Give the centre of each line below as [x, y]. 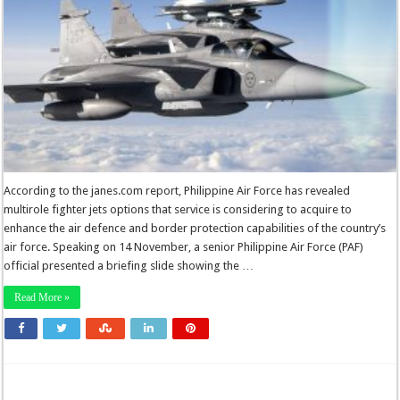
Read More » [42, 297]
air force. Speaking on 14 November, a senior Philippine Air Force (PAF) [184, 246]
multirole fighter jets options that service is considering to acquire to [178, 209]
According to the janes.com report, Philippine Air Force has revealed [177, 190]
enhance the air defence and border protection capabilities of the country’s [195, 228]
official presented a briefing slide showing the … [129, 265]
